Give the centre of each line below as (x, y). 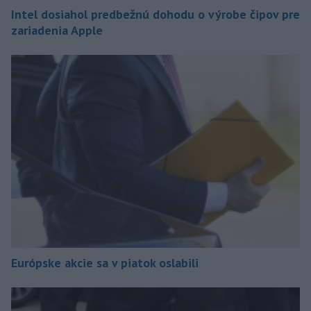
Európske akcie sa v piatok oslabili (105, 262)
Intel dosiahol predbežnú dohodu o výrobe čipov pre (155, 15)
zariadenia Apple (57, 31)
